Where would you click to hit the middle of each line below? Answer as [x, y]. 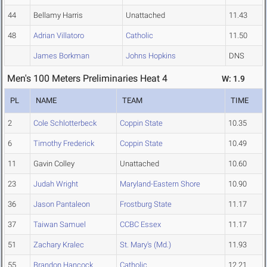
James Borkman [61, 56]
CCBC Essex [140, 225]
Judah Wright [56, 184]
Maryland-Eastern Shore [160, 184]
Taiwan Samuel [60, 225]
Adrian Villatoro [59, 36]
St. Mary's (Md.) [145, 245]
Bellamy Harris [58, 15]
